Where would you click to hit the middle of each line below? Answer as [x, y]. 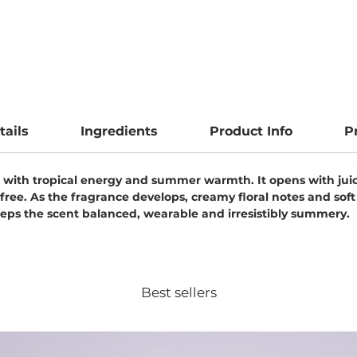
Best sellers [178, 293]
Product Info [251, 131]
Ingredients [119, 131]
